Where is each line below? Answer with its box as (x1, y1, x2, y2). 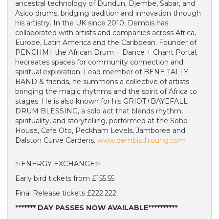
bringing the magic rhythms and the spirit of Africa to (15, 87, 197, 96)
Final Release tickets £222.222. (15, 189, 120, 197)
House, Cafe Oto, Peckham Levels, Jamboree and (15, 126, 185, 135)
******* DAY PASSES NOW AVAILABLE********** (15, 203, 177, 212)
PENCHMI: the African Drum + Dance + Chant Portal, (15, 48, 197, 57)
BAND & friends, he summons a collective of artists (15, 77, 189, 86)
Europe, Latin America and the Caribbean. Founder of (15, 38, 197, 47)
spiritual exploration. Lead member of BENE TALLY (15, 67, 188, 76)
